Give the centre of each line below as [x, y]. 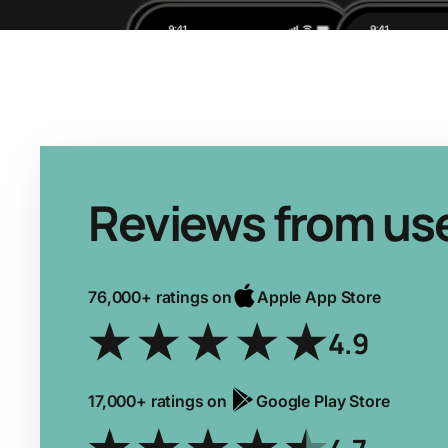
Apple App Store [319, 296]
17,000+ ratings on [158, 400]
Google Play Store [323, 400]
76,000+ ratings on [160, 296]
